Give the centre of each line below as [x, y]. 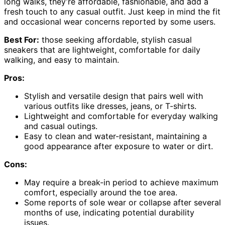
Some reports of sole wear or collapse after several [123, 203]
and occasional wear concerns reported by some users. [110, 22]
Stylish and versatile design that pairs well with [114, 96]
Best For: [22, 40]
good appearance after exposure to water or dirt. [119, 146]
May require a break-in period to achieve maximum [121, 183]
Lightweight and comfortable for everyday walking [121, 116]
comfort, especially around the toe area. [101, 193]
